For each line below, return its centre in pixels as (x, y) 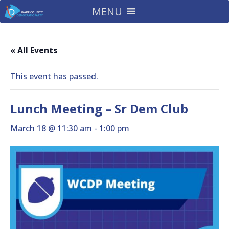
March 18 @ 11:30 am (51, 128)
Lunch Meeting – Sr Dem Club (99, 109)
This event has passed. (54, 76)
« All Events (34, 50)
